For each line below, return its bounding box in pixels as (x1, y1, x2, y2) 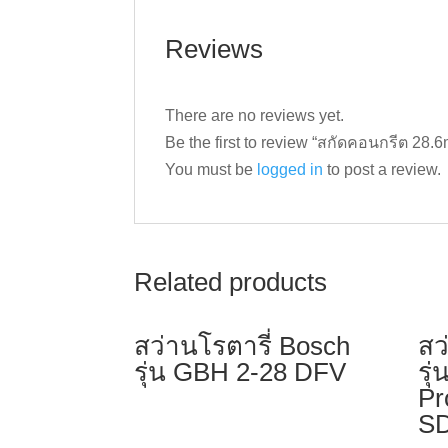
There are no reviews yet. (165, 107, 345, 124)
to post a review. (323, 161, 442, 178)
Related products (134, 267, 328, 297)
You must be (165, 161, 258, 178)
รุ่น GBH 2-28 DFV (134, 357, 347, 387)
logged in (257, 161, 324, 178)
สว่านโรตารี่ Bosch (134, 331, 351, 361)
